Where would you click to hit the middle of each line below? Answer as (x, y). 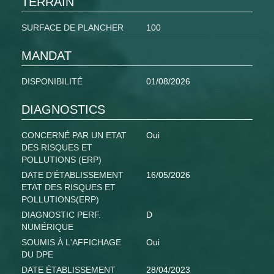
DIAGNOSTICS (63, 110)
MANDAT (46, 56)
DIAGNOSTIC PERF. (61, 215)
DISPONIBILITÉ (52, 82)
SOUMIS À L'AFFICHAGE (71, 243)
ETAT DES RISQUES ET (68, 187)
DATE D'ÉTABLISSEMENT (72, 175)
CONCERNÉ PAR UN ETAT (74, 135)
